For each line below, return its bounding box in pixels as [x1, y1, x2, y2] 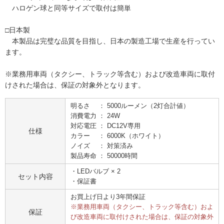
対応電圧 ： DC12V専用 [70, 122, 140, 129]
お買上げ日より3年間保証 [70, 193, 145, 200]
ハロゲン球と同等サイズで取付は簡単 [5, 4, 131, 12]
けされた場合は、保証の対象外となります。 [5, 81, 145, 89]
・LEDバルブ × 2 [70, 168, 120, 175]
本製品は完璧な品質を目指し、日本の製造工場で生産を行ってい [5, 37, 215, 45]
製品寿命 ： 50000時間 [70, 152, 137, 159]
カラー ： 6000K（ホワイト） [70, 132, 164, 139]
